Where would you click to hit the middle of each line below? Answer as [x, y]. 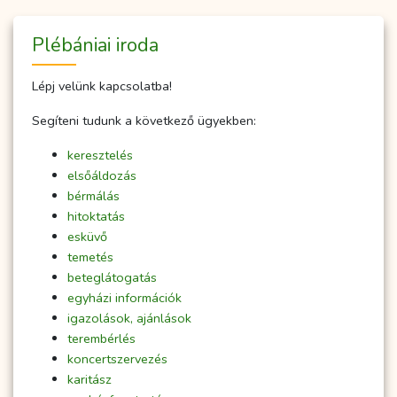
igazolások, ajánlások [129, 319]
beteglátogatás [112, 278]
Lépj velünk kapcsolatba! [102, 86]
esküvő [87, 237]
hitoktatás [96, 217]
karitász [90, 380]
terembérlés [101, 339]
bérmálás [93, 196]
